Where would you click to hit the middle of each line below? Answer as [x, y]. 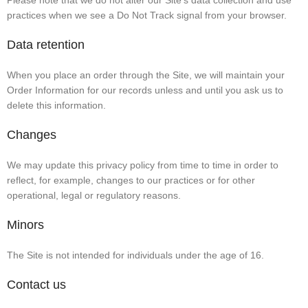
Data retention [46, 45]
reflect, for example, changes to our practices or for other [131, 180]
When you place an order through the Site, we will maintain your [146, 75]
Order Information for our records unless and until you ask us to [145, 90]
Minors [25, 225]
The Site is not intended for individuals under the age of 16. [135, 255]
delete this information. [56, 106]
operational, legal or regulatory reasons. [94, 196]
